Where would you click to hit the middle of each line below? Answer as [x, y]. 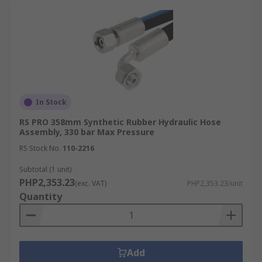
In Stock [51, 102]
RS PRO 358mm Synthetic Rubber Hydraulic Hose [120, 122]
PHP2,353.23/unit [215, 183]
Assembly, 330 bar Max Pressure [87, 132]
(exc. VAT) [91, 183]
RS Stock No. [40, 148]
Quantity [41, 196]
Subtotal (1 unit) [45, 169]
